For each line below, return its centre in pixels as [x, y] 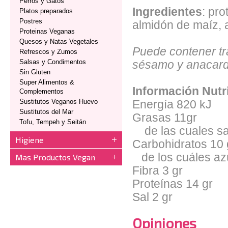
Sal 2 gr [152, 197]
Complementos [41, 91]
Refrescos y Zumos [48, 52]
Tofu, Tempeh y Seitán [53, 122]
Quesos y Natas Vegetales [59, 41]
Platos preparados [46, 11]
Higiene [30, 140]
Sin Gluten [35, 72]
